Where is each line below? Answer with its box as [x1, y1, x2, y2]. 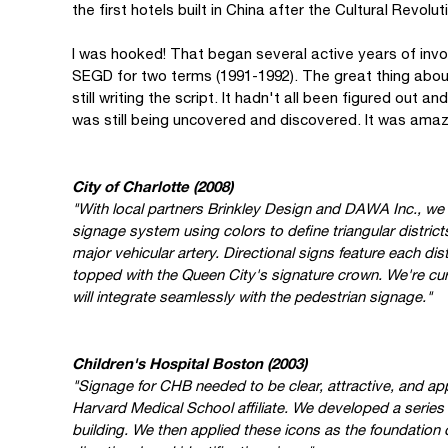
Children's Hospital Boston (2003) [72, 354, 307, 372]
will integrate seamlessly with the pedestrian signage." [72, 288, 432, 305]
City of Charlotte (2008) [72, 177, 233, 195]
